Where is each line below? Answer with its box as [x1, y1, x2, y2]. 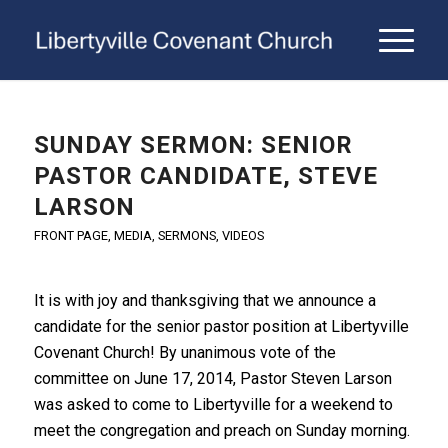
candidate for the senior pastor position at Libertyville [33, 316, 409, 336]
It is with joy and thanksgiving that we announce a [33, 290, 376, 310]
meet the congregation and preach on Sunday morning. [33, 420, 410, 440]
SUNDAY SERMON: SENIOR [33, 131, 353, 159]
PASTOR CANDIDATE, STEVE [33, 162, 378, 190]
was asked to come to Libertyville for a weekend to [33, 394, 393, 414]
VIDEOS [221, 228, 264, 243]
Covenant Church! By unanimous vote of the [33, 342, 336, 362]
